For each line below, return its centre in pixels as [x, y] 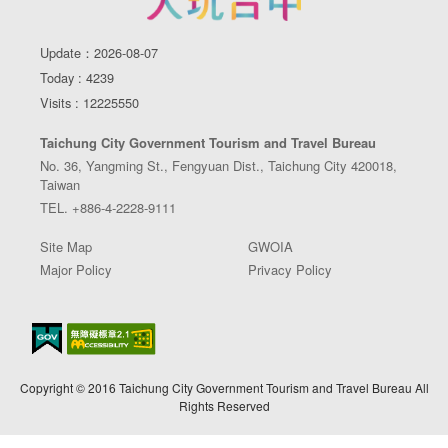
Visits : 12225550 [89, 102]
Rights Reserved [224, 405]
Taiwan [60, 184]
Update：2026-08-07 [99, 52]
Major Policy [76, 269]
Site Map [66, 246]
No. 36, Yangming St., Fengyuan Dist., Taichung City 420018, [218, 165]
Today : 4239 [77, 77]
